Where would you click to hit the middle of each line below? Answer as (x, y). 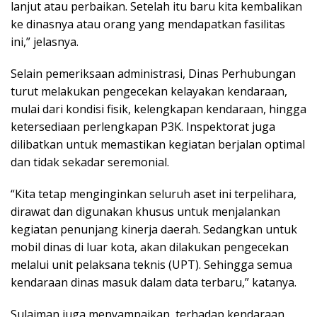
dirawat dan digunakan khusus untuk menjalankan (145, 212)
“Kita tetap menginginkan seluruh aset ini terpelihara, (154, 194)
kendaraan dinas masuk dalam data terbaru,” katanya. (154, 283)
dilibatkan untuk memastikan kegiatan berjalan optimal (158, 145)
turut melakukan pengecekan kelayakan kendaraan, (149, 92)
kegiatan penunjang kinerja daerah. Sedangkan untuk (154, 230)
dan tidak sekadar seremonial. (90, 162)
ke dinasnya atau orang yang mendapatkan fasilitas (148, 24)
